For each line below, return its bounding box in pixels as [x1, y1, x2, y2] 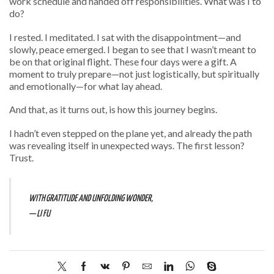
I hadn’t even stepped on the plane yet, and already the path [9, 127, 252, 139]
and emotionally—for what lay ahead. [9, 80, 162, 92]
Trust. [9, 151, 34, 163]
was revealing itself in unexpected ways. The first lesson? [9, 139, 245, 151]
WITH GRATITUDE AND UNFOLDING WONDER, [28, 194, 153, 204]
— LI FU [28, 209, 50, 219]
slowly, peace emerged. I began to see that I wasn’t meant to [9, 43, 256, 55]
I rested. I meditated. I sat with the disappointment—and [9, 31, 241, 43]
